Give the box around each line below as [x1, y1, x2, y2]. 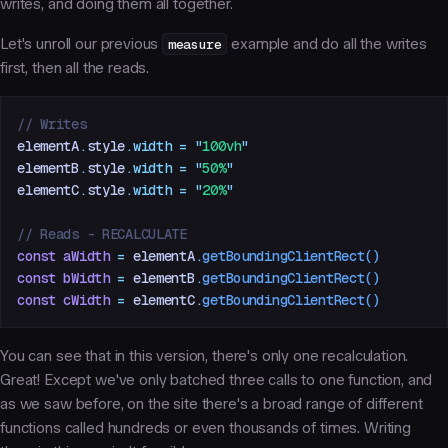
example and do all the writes [227, 34, 427, 53]
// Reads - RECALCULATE [17, 224, 187, 243]
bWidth [55, 268, 110, 287]
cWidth [55, 290, 110, 309]
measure [168, 34, 222, 53]
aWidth [55, 246, 110, 265]
